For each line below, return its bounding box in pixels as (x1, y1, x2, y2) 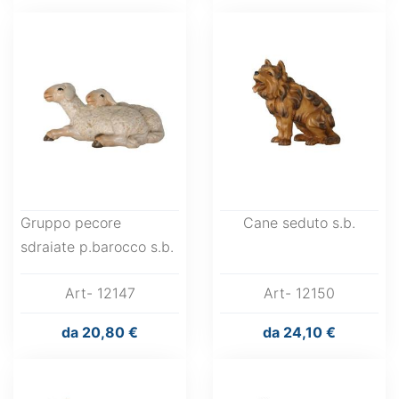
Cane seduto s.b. (243, 214, 355, 232)
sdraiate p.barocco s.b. (20, 238, 174, 256)
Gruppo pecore (20, 214, 121, 232)
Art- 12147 (64, 284, 135, 302)
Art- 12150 (264, 284, 335, 302)
